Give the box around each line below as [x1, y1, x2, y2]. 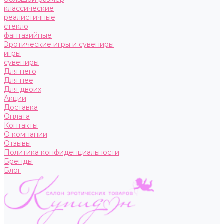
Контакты [4, 121, 38, 130]
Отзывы [4, 139, 31, 148]
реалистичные [4, 13, 55, 22]
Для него [4, 67, 36, 76]
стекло [4, 22, 28, 31]
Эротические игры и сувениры [4, 40, 114, 49]
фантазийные [4, 31, 52, 40]
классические [4, 4, 54, 13]
